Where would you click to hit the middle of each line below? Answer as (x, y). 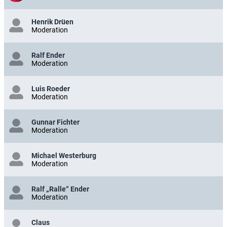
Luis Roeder (51, 88)
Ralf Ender (48, 55)
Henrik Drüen (52, 22)
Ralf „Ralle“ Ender (60, 189)
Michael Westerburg (64, 155)
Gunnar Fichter (55, 122)
